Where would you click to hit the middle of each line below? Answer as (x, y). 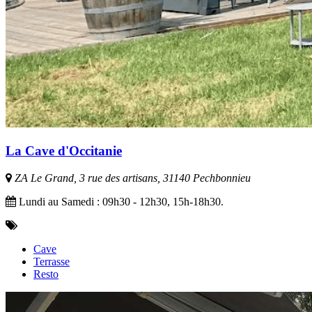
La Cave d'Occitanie (64, 151)
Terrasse (52, 261)
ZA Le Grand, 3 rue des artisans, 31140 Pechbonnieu (131, 178)
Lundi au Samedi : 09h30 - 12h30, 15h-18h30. (120, 201)
